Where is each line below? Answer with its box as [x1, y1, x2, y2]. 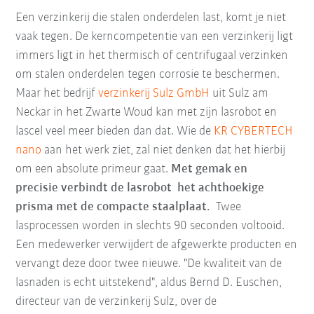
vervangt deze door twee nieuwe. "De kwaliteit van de [15, 257, 282, 271]
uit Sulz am [210, 86, 269, 100]
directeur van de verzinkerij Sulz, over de [15, 294, 217, 308]
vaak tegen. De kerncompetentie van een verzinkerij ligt [15, 29, 294, 43]
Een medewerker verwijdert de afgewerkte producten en [15, 238, 298, 252]
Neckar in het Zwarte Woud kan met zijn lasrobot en [15, 105, 278, 119]
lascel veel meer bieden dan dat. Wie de [15, 124, 214, 138]
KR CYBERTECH [214, 124, 294, 138]
